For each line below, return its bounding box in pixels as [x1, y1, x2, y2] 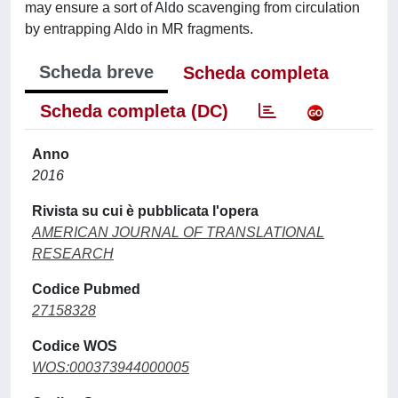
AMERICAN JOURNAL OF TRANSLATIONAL [32, 224, 324, 240]
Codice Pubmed [32, 281, 140, 297]
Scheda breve [39, 61, 154, 82]
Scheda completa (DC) [40, 100, 228, 121]
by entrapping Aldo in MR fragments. [25, 20, 253, 36]
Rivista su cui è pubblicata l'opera [32, 203, 259, 219]
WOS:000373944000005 [32, 359, 189, 375]
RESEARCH [32, 245, 114, 261]
